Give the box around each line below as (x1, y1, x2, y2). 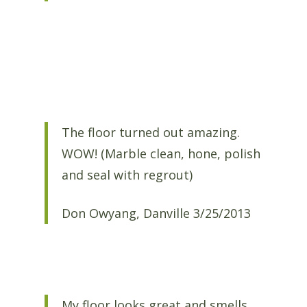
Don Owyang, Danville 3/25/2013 (61, 204, 251, 221)
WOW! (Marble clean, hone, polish (61, 145, 260, 162)
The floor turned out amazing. (61, 124, 243, 141)
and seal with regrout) (61, 167, 193, 184)
